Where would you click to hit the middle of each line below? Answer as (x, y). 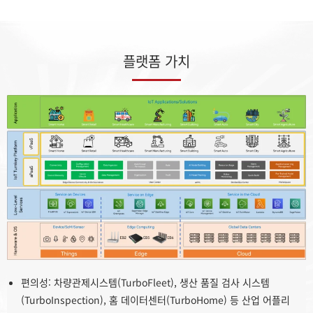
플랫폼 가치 (156, 61)
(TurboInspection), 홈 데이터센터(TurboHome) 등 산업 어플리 (155, 300)
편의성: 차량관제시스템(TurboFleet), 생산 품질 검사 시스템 (145, 283)
